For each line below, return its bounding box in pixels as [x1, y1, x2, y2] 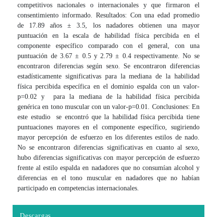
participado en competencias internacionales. [17, 184, 139, 192]
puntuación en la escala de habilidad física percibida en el [17, 31, 200, 39]
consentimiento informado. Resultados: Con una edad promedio [17, 11, 200, 19]
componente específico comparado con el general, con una [17, 42, 200, 49]
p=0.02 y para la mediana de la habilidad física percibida [17, 93, 200, 100]
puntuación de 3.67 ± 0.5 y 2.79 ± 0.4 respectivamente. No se [17, 52, 200, 60]
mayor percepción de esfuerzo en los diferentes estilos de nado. [17, 133, 200, 141]
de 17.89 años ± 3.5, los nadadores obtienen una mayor [17, 21, 200, 29]
